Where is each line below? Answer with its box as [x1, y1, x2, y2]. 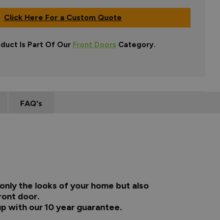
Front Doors [72, 40, 116, 49]
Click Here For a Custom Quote [4, 13, 122, 22]
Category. [116, 40, 156, 49]
